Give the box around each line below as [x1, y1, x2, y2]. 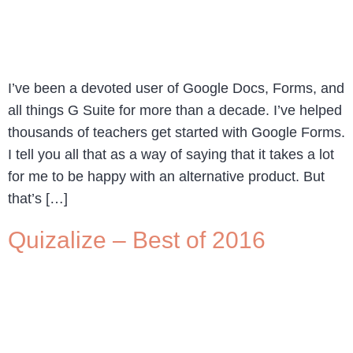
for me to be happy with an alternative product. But [8, 169, 325, 185]
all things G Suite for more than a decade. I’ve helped [8, 102, 342, 119]
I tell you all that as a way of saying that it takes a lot [8, 147, 334, 163]
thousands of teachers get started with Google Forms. [8, 124, 345, 141]
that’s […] [8, 191, 68, 207]
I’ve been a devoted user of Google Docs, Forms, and [8, 80, 344, 97]
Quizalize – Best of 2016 [8, 226, 266, 253]
